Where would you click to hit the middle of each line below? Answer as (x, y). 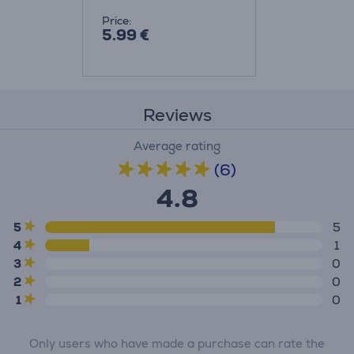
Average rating (177, 146)
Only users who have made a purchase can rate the (177, 343)
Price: (117, 21)
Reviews (177, 115)
